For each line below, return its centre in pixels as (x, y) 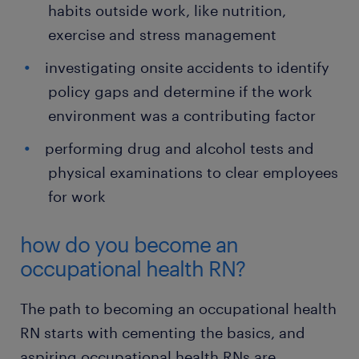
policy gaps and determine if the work (180, 91)
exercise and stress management (162, 34)
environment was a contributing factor (182, 115)
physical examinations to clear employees (193, 172)
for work (77, 196)
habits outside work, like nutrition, (167, 10)
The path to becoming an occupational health (178, 309)
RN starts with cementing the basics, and (163, 333)
